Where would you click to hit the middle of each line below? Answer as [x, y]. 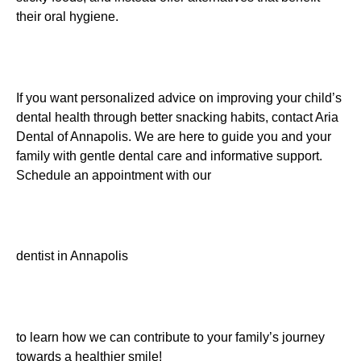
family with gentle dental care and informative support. [169, 156]
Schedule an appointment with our [114, 175]
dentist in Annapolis [72, 256]
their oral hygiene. [67, 16]
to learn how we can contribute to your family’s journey [170, 338]
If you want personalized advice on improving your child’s [179, 98]
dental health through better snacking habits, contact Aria [177, 117]
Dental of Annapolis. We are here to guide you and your [174, 136]
